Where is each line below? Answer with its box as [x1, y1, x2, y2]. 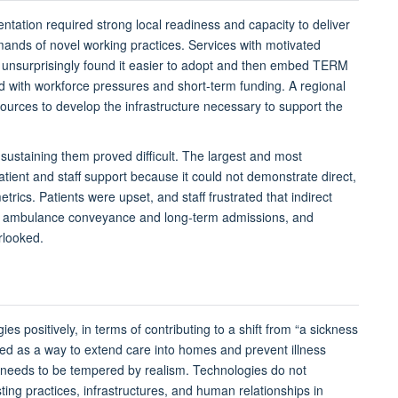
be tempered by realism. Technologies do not [52, 361, 306, 379]
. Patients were [32, 187, 119, 206]
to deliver [295, 15, 350, 34]
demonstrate [247, 167, 318, 186]
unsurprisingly [2, 56, 84, 75]
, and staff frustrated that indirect [150, 187, 332, 206]
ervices [196, 36, 236, 54]
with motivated [236, 36, 321, 54]
